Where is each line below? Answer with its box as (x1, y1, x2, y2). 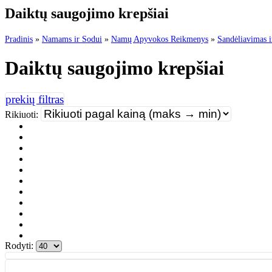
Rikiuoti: (5, 109, 41, 120)
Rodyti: (5, 240, 36, 251)
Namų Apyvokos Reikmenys (111, 34, 208, 44)
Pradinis (5, 34, 33, 44)
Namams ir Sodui (42, 34, 102, 44)
